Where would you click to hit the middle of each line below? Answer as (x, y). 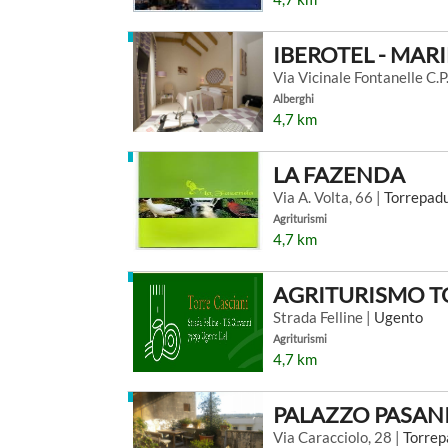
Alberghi (293, 98)
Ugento (398, 317)
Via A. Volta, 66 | (328, 197)
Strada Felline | (323, 317)
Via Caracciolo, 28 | (338, 437)
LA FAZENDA (339, 174)
